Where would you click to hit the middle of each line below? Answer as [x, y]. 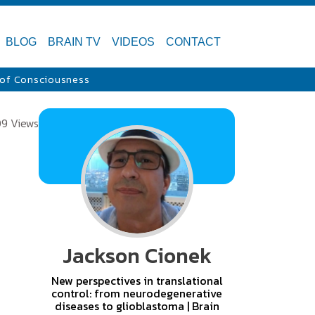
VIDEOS [133, 42]
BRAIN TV [74, 42]
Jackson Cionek [137, 256]
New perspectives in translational [137, 281]
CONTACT [193, 42]
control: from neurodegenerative [137, 293]
